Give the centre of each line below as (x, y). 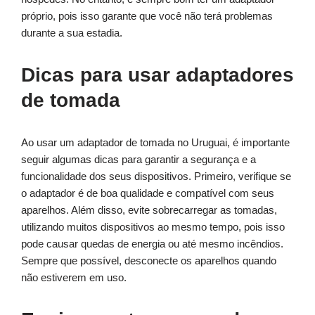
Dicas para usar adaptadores (157, 75)
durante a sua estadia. (72, 33)
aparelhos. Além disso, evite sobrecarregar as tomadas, (149, 210)
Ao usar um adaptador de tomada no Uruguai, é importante (155, 143)
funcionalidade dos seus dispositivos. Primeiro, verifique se (156, 176)
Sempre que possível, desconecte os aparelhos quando (149, 261)
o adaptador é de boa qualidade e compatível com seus (148, 193)
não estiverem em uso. (74, 278)
